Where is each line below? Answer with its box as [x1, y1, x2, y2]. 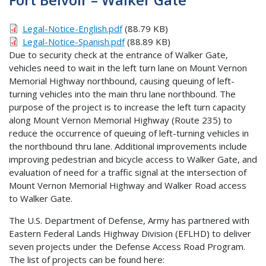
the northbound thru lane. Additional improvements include [9, 140, 247, 152]
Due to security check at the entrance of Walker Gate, [9, 48, 228, 61]
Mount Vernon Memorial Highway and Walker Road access [9, 179, 246, 191]
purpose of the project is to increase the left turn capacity [9, 100, 246, 113]
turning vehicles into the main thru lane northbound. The [9, 87, 236, 100]
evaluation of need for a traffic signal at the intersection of [9, 166, 246, 178]
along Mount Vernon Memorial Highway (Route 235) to [9, 113, 232, 126]
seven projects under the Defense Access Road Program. [9, 240, 248, 252]
